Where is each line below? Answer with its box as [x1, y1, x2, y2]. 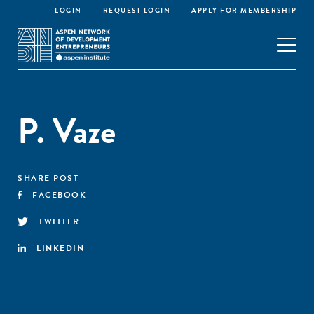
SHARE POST [18, 172, 78, 184]
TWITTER [39, 215, 80, 228]
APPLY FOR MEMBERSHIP [191, 5, 296, 15]
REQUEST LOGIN [102, 5, 170, 15]
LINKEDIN [36, 242, 84, 254]
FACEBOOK [32, 189, 87, 201]
